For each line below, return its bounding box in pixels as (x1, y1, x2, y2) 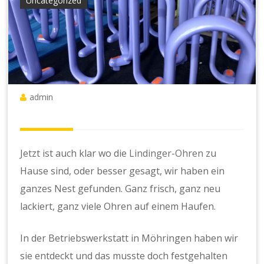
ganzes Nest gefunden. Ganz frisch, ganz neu (20, 182, 221, 196)
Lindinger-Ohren (129, 147, 204, 160)
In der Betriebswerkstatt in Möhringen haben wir (20, 232, 239, 245)
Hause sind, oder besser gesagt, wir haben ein (20, 164, 225, 178)
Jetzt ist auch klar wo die (20, 147, 130, 160)
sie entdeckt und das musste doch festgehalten (20, 249, 228, 263)
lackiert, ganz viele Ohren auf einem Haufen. (20, 200, 216, 213)
